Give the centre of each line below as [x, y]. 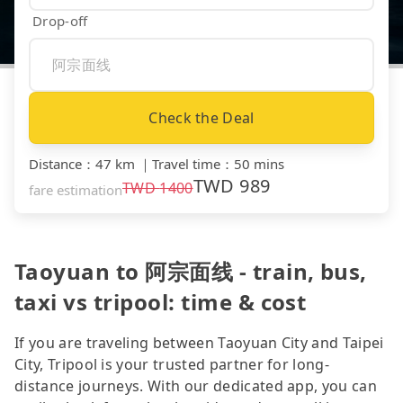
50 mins [259, 163]
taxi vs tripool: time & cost [161, 301]
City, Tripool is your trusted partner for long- [172, 364]
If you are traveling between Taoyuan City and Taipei [199, 342]
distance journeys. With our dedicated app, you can [196, 385]
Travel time [186, 163]
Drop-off [60, 20]
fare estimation [76, 189]
